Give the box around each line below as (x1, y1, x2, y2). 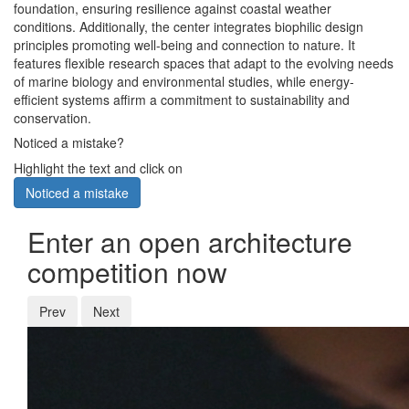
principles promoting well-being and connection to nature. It (14, 36, 355, 55)
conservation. (14, 109, 91, 128)
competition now (27, 252, 227, 292)
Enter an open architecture (27, 222, 352, 262)
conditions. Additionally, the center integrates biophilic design (14, 17, 363, 37)
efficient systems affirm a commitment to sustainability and (14, 90, 350, 110)
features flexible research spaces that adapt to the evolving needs (14, 54, 393, 73)
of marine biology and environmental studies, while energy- (14, 72, 354, 91)
